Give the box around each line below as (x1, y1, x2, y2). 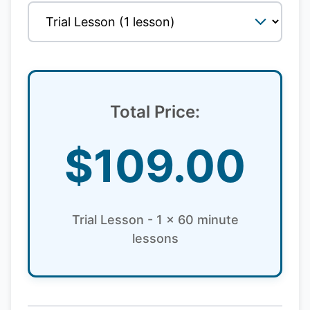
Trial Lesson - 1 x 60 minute (71, 212, 239, 227)
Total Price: (110, 102, 200, 122)
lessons (131, 231, 179, 246)
